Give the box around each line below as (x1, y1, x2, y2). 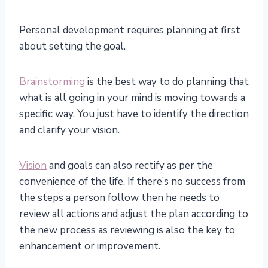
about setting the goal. (19, 39, 126, 54)
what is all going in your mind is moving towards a (19, 91, 245, 105)
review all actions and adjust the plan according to (19, 207, 248, 221)
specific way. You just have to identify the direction (19, 107, 249, 121)
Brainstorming (19, 75, 85, 89)
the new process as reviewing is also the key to (19, 223, 235, 237)
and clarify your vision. (19, 123, 120, 138)
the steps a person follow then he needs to (19, 191, 220, 205)
